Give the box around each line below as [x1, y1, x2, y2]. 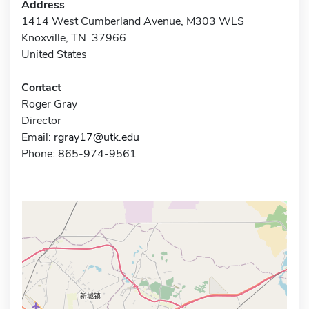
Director [21, 112, 61, 128]
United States [21, 46, 87, 62]
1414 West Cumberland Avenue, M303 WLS [21, 13, 244, 29]
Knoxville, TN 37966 [21, 30, 126, 46]
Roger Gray [21, 96, 77, 112]
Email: [21, 129, 54, 145]
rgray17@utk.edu [54, 129, 139, 145]
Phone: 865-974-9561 [21, 146, 137, 161]
